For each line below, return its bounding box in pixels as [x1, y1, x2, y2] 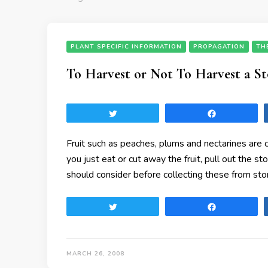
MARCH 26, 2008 [66, 249, 124, 258]
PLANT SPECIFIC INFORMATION [71, 42, 182, 51]
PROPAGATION [193, 42, 245, 51]
